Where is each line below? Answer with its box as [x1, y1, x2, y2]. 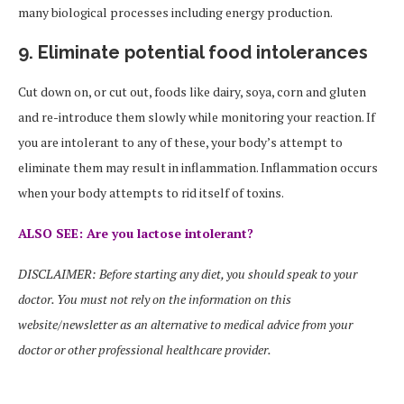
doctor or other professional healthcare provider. [18, 341, 271, 359]
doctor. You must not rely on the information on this [18, 290, 291, 308]
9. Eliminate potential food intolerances [18, 41, 368, 64]
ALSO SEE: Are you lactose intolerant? [18, 225, 253, 243]
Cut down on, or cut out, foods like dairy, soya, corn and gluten [18, 83, 366, 101]
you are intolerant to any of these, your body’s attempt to [18, 133, 343, 151]
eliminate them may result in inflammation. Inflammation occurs [18, 159, 378, 177]
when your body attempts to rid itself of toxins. [18, 184, 284, 202]
